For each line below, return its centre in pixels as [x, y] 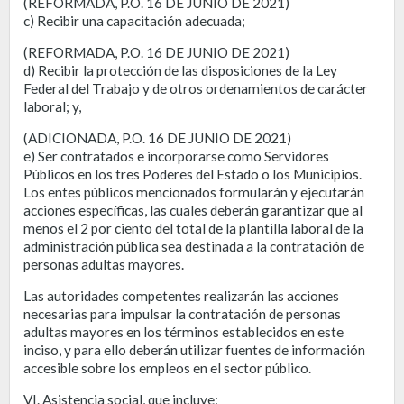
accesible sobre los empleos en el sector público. [167, 367]
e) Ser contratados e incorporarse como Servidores [176, 156]
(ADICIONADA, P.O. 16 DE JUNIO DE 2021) [157, 138]
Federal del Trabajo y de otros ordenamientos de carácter [196, 88]
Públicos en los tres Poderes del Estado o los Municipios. [193, 174]
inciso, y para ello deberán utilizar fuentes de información [194, 349]
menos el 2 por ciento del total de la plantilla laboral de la [193, 228]
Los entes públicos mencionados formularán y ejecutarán [194, 192]
